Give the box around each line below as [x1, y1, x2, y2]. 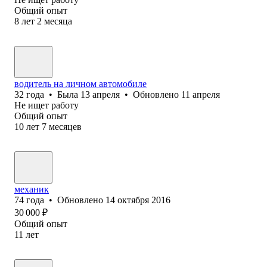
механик [14, 184, 49, 194]
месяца [44, 15, 72, 26]
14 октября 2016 [105, 194, 170, 205]
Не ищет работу [14, 100, 79, 110]
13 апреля [80, 89, 120, 100]
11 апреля [181, 89, 220, 100]
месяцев [49, 121, 82, 132]
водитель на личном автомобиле [14, 78, 147, 89]
